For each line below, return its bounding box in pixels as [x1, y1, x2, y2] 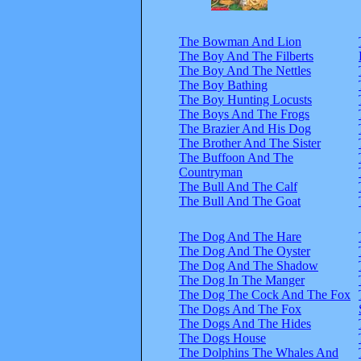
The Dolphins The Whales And [179, 345, 338, 359]
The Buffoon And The [179, 150, 293, 164]
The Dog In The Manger [179, 272, 305, 287]
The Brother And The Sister [179, 135, 321, 150]
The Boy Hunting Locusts [179, 92, 312, 106]
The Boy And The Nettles [179, 63, 311, 77]
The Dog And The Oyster [179, 243, 310, 258]
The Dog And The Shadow [179, 258, 318, 272]
